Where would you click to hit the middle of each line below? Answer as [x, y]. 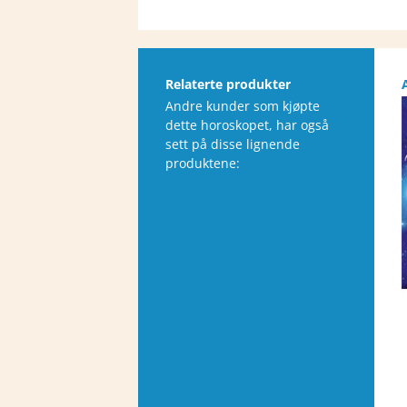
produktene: [203, 163]
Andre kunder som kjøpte [243, 106]
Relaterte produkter [228, 84]
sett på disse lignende [233, 144]
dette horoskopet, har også [247, 125]
